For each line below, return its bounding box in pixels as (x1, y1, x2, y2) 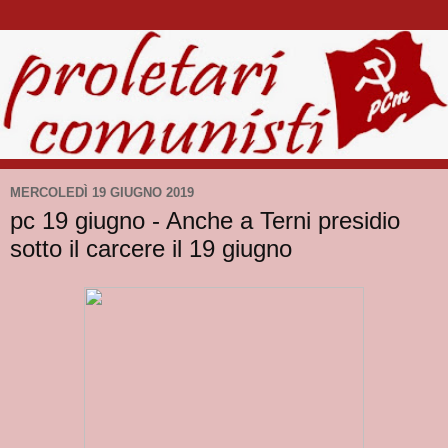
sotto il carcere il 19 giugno (10, 234, 292, 262)
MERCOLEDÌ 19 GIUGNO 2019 (10, 185, 194, 201)
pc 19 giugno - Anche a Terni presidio (10, 206, 400, 234)
